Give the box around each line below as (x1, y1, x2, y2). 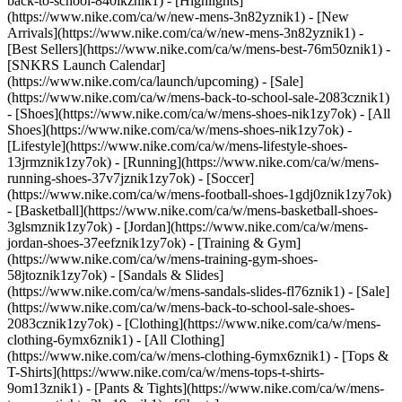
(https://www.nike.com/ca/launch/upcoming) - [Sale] (7, 74, 303, 89)
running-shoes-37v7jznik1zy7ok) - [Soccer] (7, 170, 254, 186)
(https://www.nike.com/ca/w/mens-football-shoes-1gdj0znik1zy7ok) (7, 187, 391, 202)
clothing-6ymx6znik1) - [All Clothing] (7, 332, 224, 347)
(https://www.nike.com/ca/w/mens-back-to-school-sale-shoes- (7, 300, 354, 315)
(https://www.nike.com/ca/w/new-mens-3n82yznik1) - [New (7, 9, 349, 24)
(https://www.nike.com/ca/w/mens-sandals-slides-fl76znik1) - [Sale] (7, 284, 389, 299)
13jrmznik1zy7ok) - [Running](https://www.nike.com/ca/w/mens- (7, 154, 379, 170)
